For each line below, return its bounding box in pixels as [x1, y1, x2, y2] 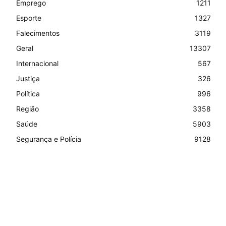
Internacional [16, 59, 59, 68]
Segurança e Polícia [16, 135, 81, 144]
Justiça [16, 74, 40, 83]
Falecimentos [16, 29, 60, 38]
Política [16, 89, 40, 98]
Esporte [16, 14, 41, 23]
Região [16, 104, 39, 114]
